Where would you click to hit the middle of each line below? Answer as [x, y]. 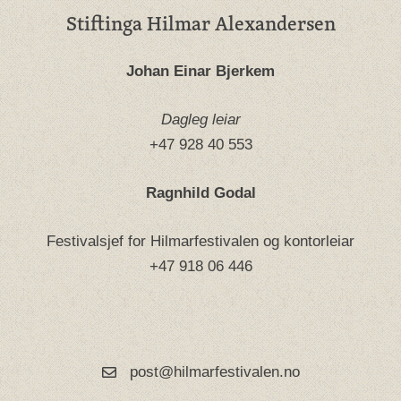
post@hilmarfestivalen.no [214, 372]
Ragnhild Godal [200, 193]
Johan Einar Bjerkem [200, 72]
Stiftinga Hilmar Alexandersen [200, 23]
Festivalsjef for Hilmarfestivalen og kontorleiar [200, 242]
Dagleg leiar [200, 120]
